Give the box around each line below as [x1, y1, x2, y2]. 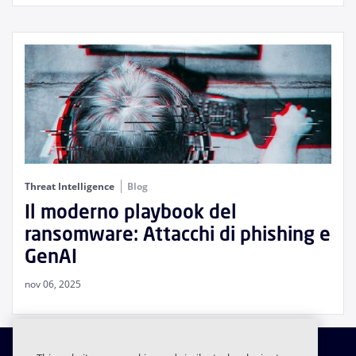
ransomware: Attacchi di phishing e [25, 221, 331, 247]
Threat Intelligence [25, 180, 117, 194]
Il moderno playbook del [25, 199, 237, 225]
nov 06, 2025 [25, 277, 81, 292]
